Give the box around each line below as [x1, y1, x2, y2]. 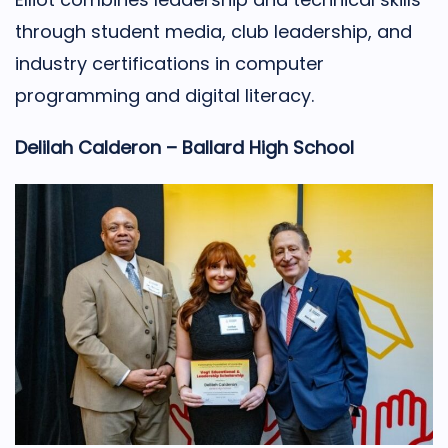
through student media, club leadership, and [15, 18, 412, 44]
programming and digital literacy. [15, 82, 314, 108]
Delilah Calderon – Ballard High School [15, 134, 354, 160]
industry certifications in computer [15, 50, 324, 76]
